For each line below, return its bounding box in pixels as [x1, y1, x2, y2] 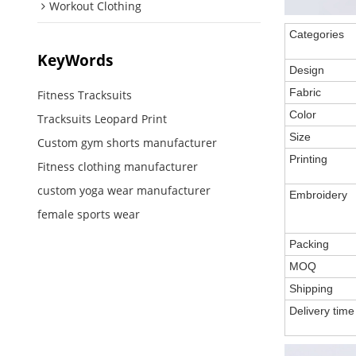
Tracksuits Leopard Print [37, 111, 167, 127]
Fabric [289, 86, 322, 99]
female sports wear [37, 207, 140, 222]
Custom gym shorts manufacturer [37, 135, 217, 151]
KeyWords [37, 49, 113, 70]
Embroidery [289, 188, 348, 202]
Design [289, 64, 325, 77]
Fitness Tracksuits [37, 87, 132, 103]
